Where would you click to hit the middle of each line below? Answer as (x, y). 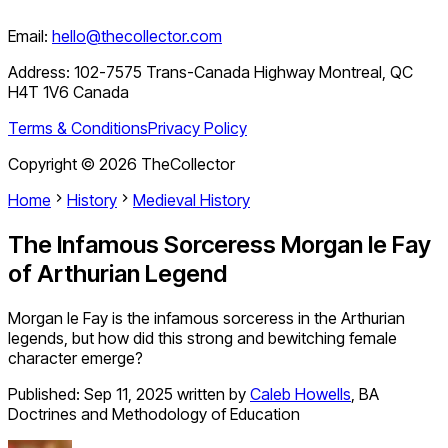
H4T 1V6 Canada (68, 92)
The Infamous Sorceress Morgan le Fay (219, 245)
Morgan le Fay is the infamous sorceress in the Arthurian (206, 318)
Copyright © (53, 164)
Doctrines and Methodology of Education (154, 414)
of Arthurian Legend (117, 274)
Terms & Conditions (78, 128)
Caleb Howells (300, 394)
